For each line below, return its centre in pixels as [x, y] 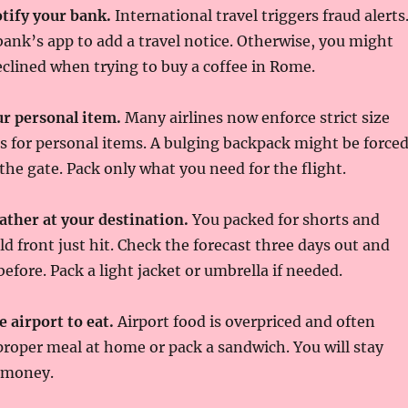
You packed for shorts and [284, 219]
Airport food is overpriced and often [244, 321]
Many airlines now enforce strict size [255, 117]
